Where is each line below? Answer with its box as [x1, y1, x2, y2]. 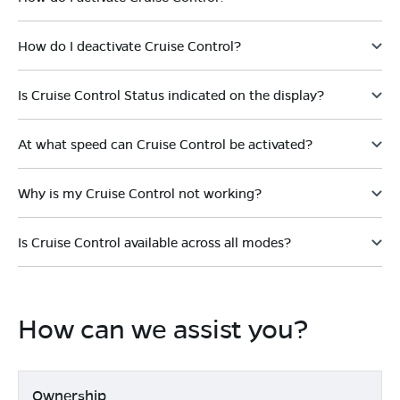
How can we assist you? [18, 311, 308, 345]
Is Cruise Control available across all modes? [18, 233, 291, 251]
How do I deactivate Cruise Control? [18, 37, 241, 54]
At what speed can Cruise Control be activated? [18, 135, 312, 153]
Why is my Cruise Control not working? [18, 184, 262, 202]
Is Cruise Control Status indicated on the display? [18, 86, 324, 104]
